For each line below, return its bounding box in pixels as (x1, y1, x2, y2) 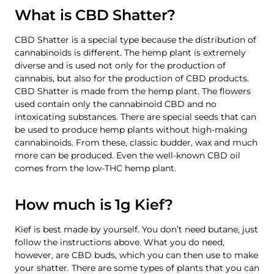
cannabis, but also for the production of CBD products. (15, 72, 249, 84)
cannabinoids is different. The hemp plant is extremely (15, 46, 246, 58)
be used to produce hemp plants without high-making (15, 124, 248, 135)
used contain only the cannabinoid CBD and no (15, 98, 217, 109)
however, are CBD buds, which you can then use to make (15, 249, 258, 261)
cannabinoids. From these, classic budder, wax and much (15, 136, 257, 148)
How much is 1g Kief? (15, 195, 174, 213)
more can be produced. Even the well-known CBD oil (15, 149, 240, 161)
